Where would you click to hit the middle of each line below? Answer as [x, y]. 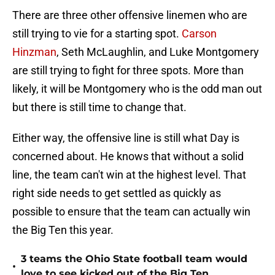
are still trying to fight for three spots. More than [128, 71]
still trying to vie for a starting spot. [96, 34]
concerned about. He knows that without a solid [128, 157]
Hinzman [34, 52]
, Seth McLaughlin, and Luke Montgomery [158, 52]
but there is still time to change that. [99, 107]
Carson [198, 34]
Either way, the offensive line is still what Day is [126, 138]
